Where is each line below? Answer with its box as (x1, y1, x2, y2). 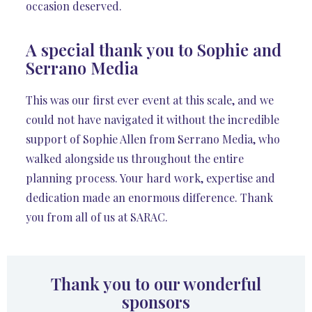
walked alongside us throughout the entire (26, 150, 244, 166)
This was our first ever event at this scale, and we (26, 92, 274, 107)
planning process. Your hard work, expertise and (26, 170, 276, 185)
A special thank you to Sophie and (26, 38, 282, 61)
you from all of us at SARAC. (26, 209, 169, 224)
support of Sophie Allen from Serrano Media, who (26, 131, 281, 146)
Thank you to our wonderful (51, 272, 261, 295)
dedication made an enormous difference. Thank (26, 189, 274, 205)
